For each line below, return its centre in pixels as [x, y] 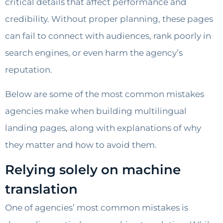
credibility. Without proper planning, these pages [109, 19]
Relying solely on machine [93, 169]
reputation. [29, 70]
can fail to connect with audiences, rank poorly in [108, 36]
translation [41, 189]
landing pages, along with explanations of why [103, 128]
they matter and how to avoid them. [81, 145]
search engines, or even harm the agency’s [94, 53]
